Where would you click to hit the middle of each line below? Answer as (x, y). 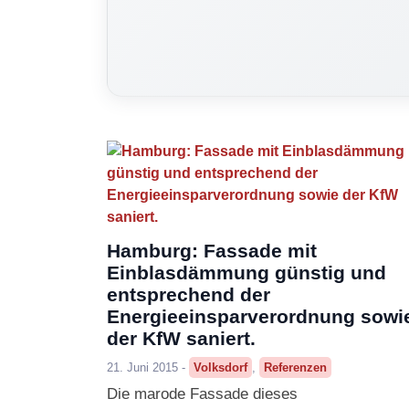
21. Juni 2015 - (148, 368)
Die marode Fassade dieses (202, 393)
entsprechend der (189, 295)
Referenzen (296, 368)
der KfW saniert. (181, 339)
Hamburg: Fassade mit (212, 251)
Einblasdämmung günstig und (246, 273)
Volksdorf (221, 368)
